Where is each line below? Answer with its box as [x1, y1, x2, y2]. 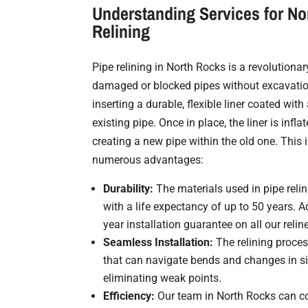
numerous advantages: [92, 153, 204, 166]
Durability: [103, 181, 154, 195]
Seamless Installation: [103, 235, 214, 249]
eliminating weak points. [103, 271, 222, 285]
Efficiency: [103, 289, 155, 302]
